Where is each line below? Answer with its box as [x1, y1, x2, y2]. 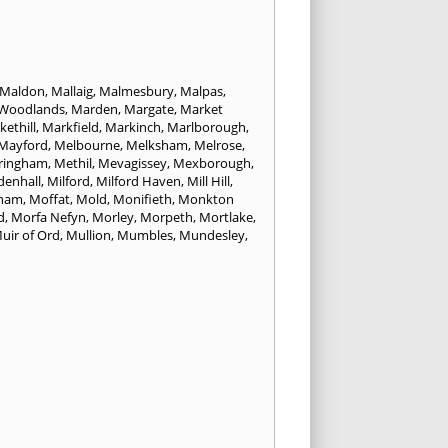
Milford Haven [96, 171, 181, 190]
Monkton [178, 189, 234, 208]
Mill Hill [187, 171, 230, 190]
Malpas [180, 81, 223, 100]
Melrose [194, 135, 242, 154]
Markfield [42, 117, 99, 136]
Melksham [126, 135, 188, 154]
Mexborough [173, 153, 251, 172]
